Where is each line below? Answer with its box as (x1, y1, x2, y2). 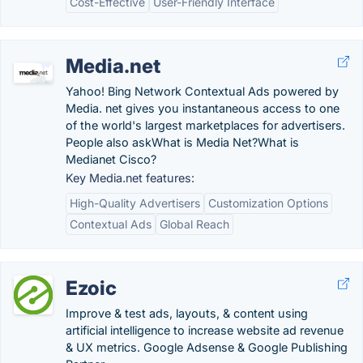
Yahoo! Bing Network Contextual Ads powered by (66, 84, 339, 98)
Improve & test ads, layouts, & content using (66, 306, 308, 320)
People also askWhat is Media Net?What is (66, 135, 299, 149)
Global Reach (160, 217, 229, 231)
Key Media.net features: (66, 171, 194, 185)
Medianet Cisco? (66, 152, 156, 166)
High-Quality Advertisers (70, 196, 200, 210)
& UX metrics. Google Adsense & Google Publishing (66, 340, 348, 354)
